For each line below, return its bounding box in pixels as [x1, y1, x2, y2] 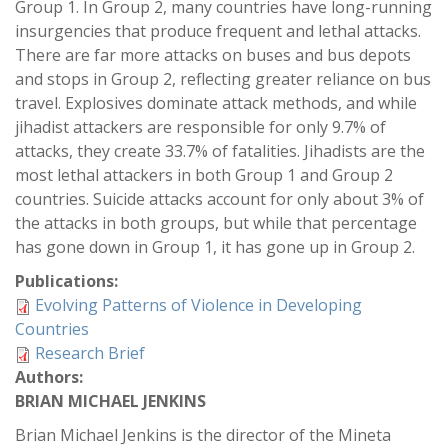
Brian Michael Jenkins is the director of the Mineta [15, 424, 391, 446]
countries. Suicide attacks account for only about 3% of [15, 188, 424, 210]
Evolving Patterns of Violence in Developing [35, 294, 362, 316]
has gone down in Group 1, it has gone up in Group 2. [15, 236, 415, 258]
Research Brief [35, 342, 145, 364]
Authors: [15, 366, 87, 388]
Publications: [15, 270, 122, 292]
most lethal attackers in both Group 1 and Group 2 [15, 164, 393, 186]
